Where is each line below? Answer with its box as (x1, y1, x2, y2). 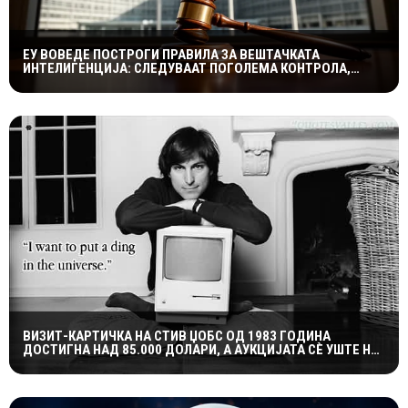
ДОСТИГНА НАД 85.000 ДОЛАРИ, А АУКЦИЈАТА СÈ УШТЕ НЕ (23, 342, 378, 359)
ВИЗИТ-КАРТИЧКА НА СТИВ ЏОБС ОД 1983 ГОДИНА (23, 328, 331, 345)
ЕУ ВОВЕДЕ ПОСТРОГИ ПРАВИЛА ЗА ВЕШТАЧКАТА (23, 46, 320, 64)
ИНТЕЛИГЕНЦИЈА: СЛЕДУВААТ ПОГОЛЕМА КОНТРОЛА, (23, 60, 351, 77)
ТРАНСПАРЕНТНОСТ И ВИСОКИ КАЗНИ (23, 74, 250, 91)
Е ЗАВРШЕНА (23, 355, 99, 372)
